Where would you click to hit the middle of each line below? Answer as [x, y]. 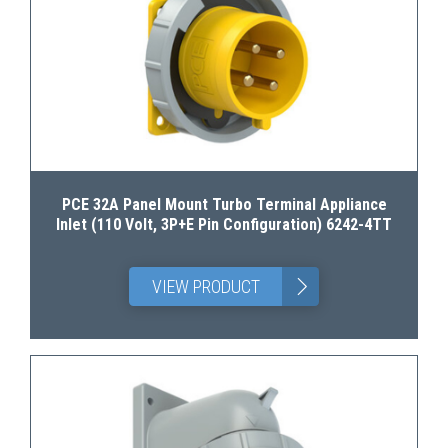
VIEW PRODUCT [205, 286]
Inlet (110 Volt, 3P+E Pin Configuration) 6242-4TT [224, 224]
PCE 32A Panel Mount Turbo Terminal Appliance [224, 204]
